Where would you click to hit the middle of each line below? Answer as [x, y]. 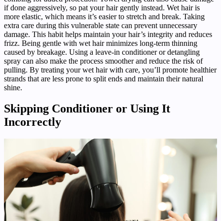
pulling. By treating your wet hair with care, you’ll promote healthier [110, 70]
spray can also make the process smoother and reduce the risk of [103, 61]
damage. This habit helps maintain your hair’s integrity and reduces [108, 34]
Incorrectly [33, 122]
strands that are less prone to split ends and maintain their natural [104, 78]
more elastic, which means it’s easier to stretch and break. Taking [104, 16]
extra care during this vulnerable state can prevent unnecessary [101, 25]
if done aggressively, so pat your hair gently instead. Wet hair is [102, 7]
